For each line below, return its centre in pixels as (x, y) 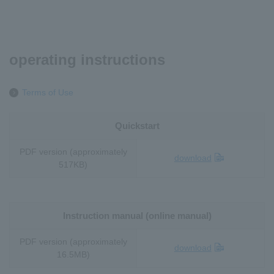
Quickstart (137, 125)
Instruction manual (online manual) (137, 215)
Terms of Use (47, 92)
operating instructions (87, 59)
